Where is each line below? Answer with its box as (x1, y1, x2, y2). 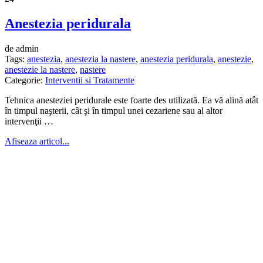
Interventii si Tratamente (45, 75, 134, 86)
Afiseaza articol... (5, 136, 69, 147)
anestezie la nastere (5, 65, 75, 75)
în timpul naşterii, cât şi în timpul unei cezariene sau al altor (5, 106, 222, 116)
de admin (5, 43, 39, 54)
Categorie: (5, 75, 45, 86)
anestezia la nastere (65, 54, 136, 65)
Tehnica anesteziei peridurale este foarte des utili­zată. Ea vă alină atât (5, 95, 258, 106)
